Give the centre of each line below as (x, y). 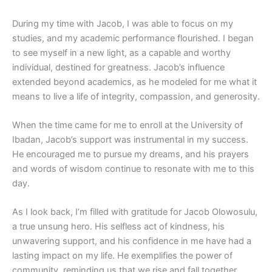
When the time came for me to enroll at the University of (127, 125)
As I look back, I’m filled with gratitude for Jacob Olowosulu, (135, 212)
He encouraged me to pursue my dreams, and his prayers (131, 155)
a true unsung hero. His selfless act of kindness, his (118, 227)
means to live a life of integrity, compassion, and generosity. (136, 96)
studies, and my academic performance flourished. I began (133, 38)
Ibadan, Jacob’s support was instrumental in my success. (130, 140)
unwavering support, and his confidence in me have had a (132, 241)
